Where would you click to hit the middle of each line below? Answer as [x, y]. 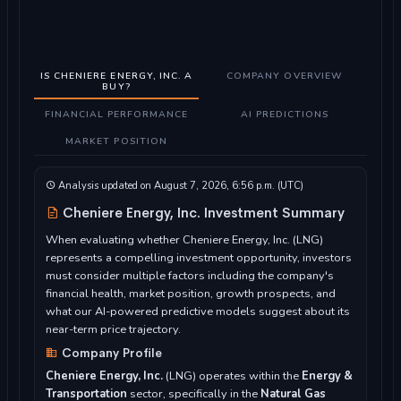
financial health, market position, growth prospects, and [191, 294]
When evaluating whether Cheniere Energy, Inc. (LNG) [184, 240]
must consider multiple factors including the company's [190, 276]
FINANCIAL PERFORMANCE [116, 114]
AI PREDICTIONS [285, 114]
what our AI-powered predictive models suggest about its [198, 312]
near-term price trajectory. [113, 330]
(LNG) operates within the [232, 376]
